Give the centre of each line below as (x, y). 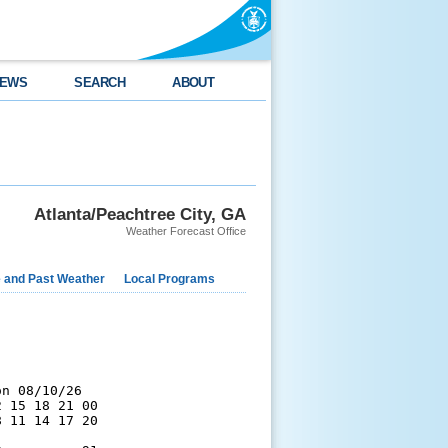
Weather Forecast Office (186, 231)
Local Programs (169, 279)
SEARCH (100, 82)
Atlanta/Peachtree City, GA (140, 214)
